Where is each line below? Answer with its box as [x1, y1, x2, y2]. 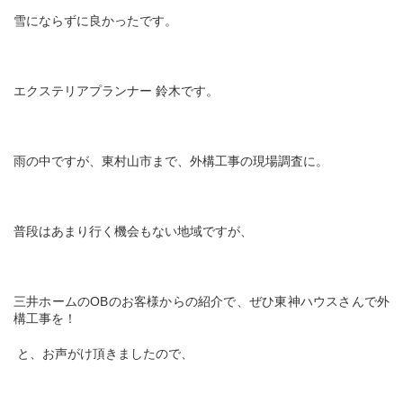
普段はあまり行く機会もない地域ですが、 [13, 223, 253, 238]
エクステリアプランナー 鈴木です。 [13, 83, 219, 98]
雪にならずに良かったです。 [13, 13, 177, 28]
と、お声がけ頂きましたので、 [17, 345, 193, 361]
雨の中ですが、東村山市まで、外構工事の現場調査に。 [13, 153, 328, 168]
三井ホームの [13, 293, 91, 309]
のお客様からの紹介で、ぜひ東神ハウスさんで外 [108, 293, 390, 309]
